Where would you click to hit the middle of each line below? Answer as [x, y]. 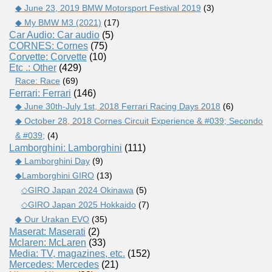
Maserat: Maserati [47, 231]
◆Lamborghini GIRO [55, 175]
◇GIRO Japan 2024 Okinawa [77, 190]
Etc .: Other [33, 67]
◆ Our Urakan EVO [52, 219]
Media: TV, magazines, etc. [67, 253]
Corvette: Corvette [48, 56]
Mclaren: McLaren [48, 242]
